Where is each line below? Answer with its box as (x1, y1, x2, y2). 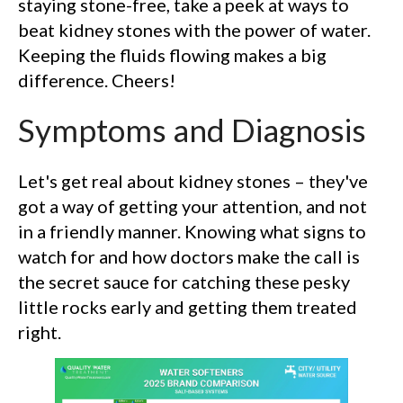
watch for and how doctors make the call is (18, 246, 360, 268)
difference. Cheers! (18, 68, 175, 91)
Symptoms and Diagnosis (18, 110, 366, 148)
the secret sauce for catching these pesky (18, 271, 350, 293)
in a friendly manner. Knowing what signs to (18, 220, 366, 243)
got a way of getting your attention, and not (18, 195, 367, 218)
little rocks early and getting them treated (18, 296, 357, 318)
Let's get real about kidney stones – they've (18, 170, 368, 193)
